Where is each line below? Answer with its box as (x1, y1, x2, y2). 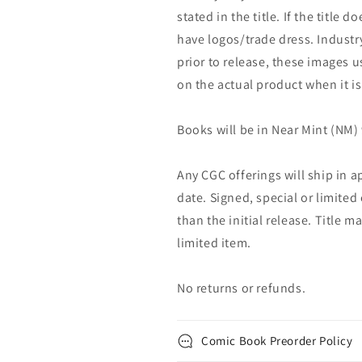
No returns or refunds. (177, 280, 306, 297)
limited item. (177, 234, 251, 251)
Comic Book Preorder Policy (201, 333, 353, 348)
